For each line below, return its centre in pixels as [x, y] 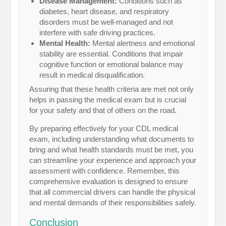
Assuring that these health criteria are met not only [112, 89]
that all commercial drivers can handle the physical [112, 192]
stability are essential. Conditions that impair [111, 53]
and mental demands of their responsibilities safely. [113, 203]
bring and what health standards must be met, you [111, 150]
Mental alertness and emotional [143, 43]
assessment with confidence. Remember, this [105, 171]
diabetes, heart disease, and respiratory [104, 11]
